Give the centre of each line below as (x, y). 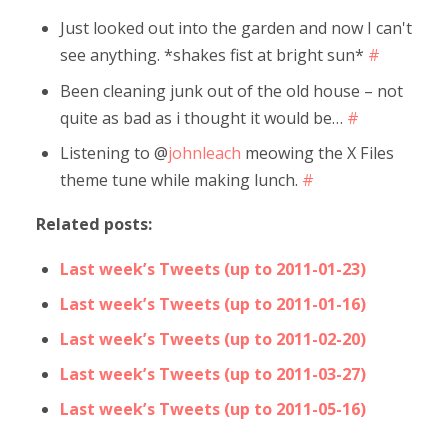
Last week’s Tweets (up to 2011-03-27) (213, 374)
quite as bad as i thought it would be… (204, 117)
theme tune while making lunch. (181, 179)
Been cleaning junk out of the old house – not (232, 90)
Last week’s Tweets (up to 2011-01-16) (213, 304)
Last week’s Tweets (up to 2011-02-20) (213, 339)
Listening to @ (114, 152)
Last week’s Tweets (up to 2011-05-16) (213, 409)
